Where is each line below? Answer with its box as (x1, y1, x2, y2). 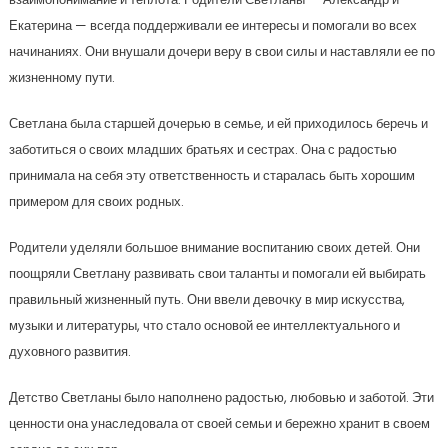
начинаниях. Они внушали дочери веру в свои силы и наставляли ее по (8, 42, 435, 62)
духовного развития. (8, 342, 131, 362)
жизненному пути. (8, 68, 115, 88)
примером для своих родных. (8, 192, 184, 212)
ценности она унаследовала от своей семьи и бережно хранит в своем (8, 414, 430, 434)
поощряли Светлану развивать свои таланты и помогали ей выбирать (8, 264, 426, 284)
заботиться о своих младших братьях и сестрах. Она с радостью (8, 140, 397, 160)
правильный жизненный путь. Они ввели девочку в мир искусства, (8, 290, 405, 310)
